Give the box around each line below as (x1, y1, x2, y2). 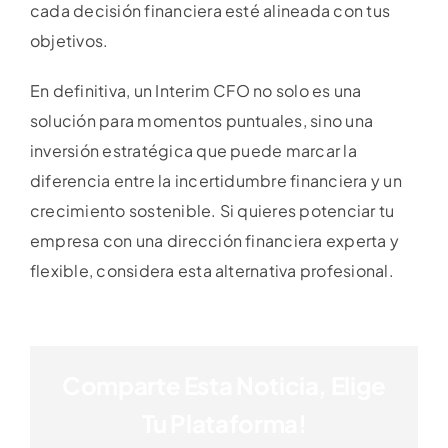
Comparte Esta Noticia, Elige (62, 370, 386, 401)
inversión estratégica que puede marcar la (30, 140, 357, 162)
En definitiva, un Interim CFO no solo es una (30, 80, 362, 102)
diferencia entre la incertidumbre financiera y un (30, 170, 402, 192)
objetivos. (30, 30, 109, 52)
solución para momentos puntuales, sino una (30, 110, 374, 132)
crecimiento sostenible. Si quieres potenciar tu (30, 200, 395, 222)
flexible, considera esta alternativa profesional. (30, 260, 394, 282)
